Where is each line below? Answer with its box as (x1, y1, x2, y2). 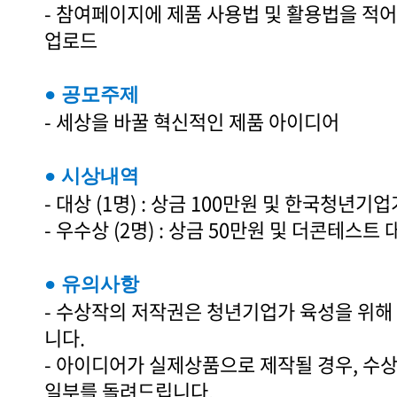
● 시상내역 (44, 165, 139, 188)
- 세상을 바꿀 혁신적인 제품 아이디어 (44, 106, 339, 136)
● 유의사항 (44, 273, 139, 296)
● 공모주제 (44, 83, 139, 106)
